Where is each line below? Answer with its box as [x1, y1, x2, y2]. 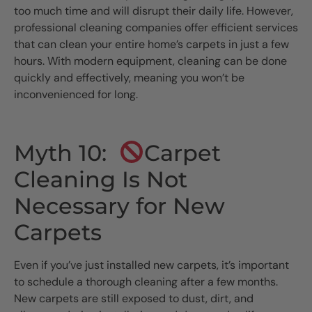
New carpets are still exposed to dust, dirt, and [14, 291, 253, 306]
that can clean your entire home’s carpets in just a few [14, 37, 289, 52]
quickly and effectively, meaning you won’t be [14, 70, 244, 86]
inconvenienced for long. [14, 87, 138, 102]
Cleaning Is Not [14, 166, 187, 194]
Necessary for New [14, 192, 225, 220]
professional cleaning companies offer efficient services [14, 20, 298, 36]
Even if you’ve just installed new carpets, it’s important [14, 258, 289, 273]
